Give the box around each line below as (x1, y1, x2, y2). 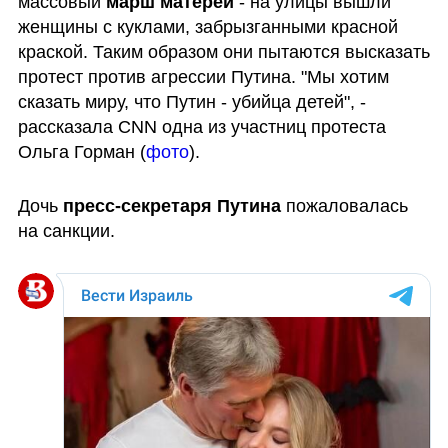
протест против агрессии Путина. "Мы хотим (17, 67, 389, 88)
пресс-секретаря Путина (62, 196, 286, 217)
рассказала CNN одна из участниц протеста (17, 117, 386, 138)
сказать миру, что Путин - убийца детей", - (17, 92, 366, 113)
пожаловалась (285, 196, 408, 217)
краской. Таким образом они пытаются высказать (17, 42, 430, 63)
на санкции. (17, 221, 115, 242)
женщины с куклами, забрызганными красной (17, 17, 398, 38)
